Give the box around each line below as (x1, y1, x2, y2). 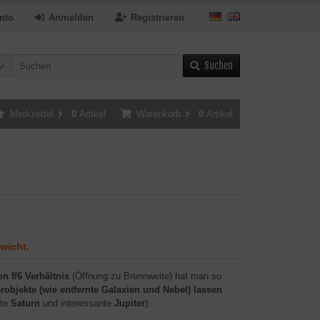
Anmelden (49, 12, 94, 23)
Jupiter (114, 298, 145, 309)
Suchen (204, 59, 233, 71)
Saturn (11, 298, 43, 309)
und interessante (43, 298, 114, 309)
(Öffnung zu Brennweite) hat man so (69, 271, 221, 281)
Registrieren (131, 12, 184, 23)
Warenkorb (136, 109, 181, 119)
